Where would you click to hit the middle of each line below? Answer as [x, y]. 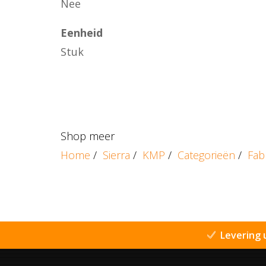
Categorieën [206, 155]
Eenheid [82, 33]
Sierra [116, 155]
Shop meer [88, 136]
